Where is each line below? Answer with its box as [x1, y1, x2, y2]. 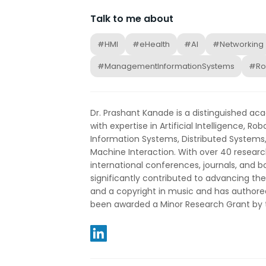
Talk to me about [90, 11, 173, 26]
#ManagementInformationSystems [97, 60, 235, 72]
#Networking [213, 38, 264, 50]
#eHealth [132, 38, 170, 50]
